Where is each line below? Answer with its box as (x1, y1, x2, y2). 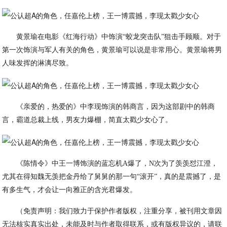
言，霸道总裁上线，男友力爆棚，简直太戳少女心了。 (2, 116, 173, 124)
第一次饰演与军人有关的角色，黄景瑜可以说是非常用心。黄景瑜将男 (2, 46, 222, 54)
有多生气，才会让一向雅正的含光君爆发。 (2, 186, 137, 194)
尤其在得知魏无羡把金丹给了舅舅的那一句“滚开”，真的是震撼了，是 (2, 173, 221, 180)
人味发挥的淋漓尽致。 (2, 59, 73, 67)
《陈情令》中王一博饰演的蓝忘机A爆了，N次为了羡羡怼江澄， (16, 160, 218, 167)
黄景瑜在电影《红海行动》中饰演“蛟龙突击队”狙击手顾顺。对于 (16, 33, 221, 41)
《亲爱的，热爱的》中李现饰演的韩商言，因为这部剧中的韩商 (16, 103, 215, 110)
